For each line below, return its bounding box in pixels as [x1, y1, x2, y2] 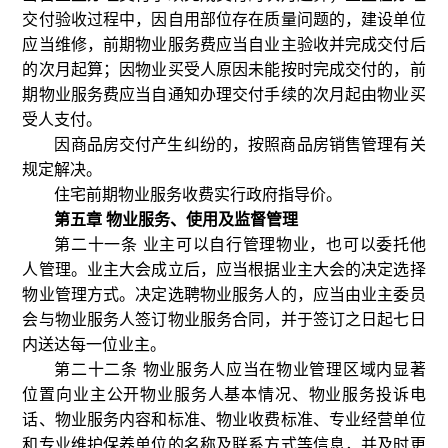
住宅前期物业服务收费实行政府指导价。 [54, 186, 343, 203]
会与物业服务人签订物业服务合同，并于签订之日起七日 [22, 311, 426, 328]
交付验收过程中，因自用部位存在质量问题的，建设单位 [22, 11, 426, 28]
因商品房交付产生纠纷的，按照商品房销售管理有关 [54, 136, 426, 153]
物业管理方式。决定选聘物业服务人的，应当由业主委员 [22, 286, 426, 303]
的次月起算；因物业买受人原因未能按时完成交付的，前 [22, 61, 426, 78]
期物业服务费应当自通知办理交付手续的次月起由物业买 [22, 86, 426, 103]
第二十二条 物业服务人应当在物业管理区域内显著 [54, 361, 426, 378]
